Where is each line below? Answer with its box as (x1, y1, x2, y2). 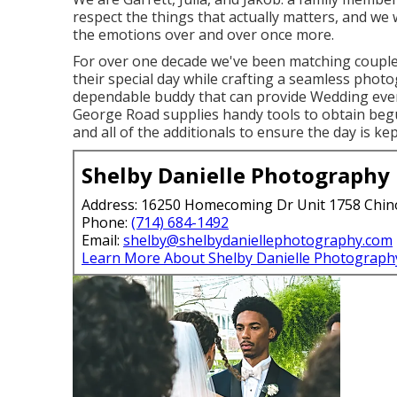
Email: (82, 230, 123, 250)
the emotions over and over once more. (73, 24, 334, 44)
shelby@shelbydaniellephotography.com (123, 230, 393, 250)
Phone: (82, 212, 131, 232)
